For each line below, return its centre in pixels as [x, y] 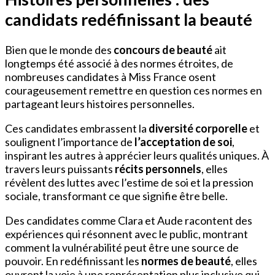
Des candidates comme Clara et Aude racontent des [129, 220]
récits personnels [158, 168]
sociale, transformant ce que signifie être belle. [116, 196]
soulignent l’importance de [70, 141]
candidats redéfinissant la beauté [129, 19]
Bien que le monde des [59, 49]
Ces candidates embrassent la [77, 128]
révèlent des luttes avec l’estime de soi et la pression [129, 182]
